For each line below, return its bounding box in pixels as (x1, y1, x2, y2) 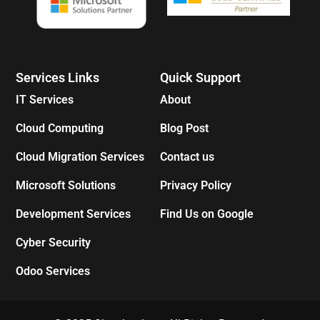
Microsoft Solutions (16, 179, 116, 192)
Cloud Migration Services (16, 150, 145, 164)
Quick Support (160, 70, 241, 85)
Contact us (160, 150, 214, 164)
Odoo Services (16, 264, 91, 278)
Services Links (16, 70, 100, 85)
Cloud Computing (16, 121, 104, 135)
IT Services (16, 93, 74, 106)
